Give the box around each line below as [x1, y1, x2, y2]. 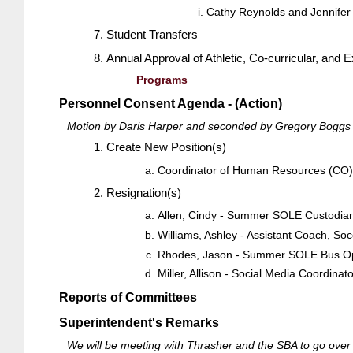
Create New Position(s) [106, 140, 227, 154]
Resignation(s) [106, 186, 182, 200]
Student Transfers [106, 28, 199, 42]
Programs [136, 73, 188, 86]
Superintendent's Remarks [58, 316, 219, 330]
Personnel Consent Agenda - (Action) [58, 96, 282, 110]
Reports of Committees [58, 291, 197, 305]
